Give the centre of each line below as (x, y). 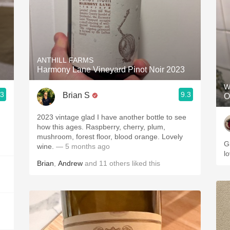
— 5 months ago (82, 146)
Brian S (76, 95)
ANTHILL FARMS (65, 60)
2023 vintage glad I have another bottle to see (112, 117)
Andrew (70, 163)
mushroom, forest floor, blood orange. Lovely (110, 137)
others (120, 163)
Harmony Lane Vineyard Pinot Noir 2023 (111, 70)
